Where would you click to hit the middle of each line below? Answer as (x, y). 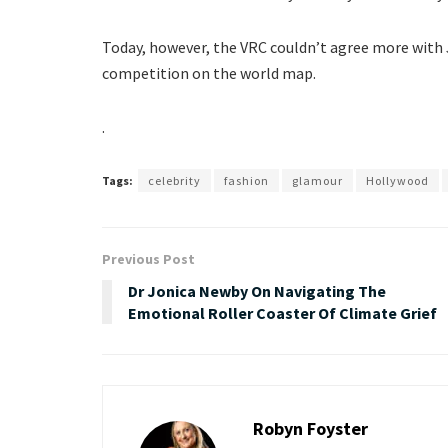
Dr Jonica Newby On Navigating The (257, 291)
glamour (317, 181)
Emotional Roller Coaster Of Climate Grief (282, 313)
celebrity (174, 181)
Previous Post (148, 259)
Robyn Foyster (310, 429)
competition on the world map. (209, 73)
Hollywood (397, 181)
